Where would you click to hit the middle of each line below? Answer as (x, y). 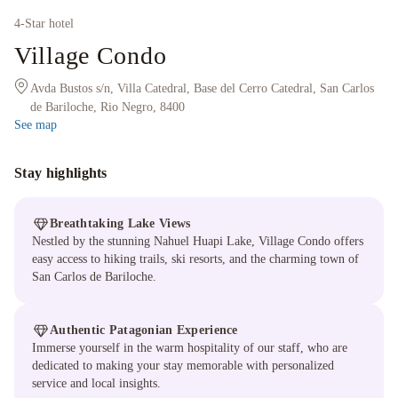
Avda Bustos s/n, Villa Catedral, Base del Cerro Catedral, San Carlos (202, 88)
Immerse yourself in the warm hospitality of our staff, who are (190, 348)
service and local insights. (96, 383)
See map (36, 125)
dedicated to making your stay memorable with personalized (183, 366)
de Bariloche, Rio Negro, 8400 (107, 107)
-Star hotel (47, 24)
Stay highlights (61, 173)
